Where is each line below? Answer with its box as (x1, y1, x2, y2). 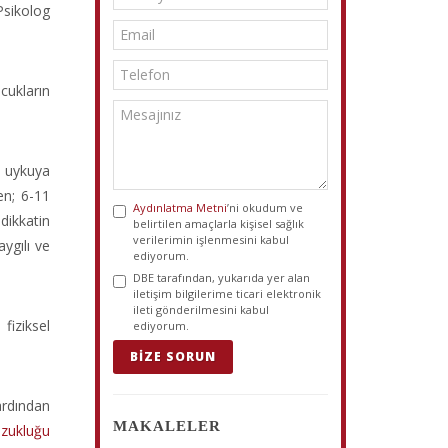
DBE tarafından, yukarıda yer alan (133, 270, 311, 285)
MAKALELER (113, 418, 222, 434)
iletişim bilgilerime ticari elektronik (133, 286, 322, 301)
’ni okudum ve (227, 200, 304, 215)
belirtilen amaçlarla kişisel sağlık (133, 216, 305, 231)
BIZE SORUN (130, 348, 217, 365)
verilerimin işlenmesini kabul (133, 232, 290, 247)
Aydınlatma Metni (133, 200, 228, 215)
